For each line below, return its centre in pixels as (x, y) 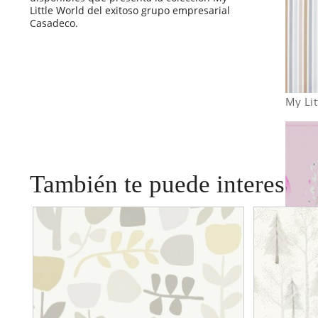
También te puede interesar (167, 184)
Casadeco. (54, 23)
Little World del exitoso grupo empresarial (130, 10)
